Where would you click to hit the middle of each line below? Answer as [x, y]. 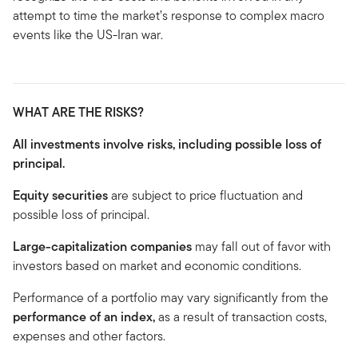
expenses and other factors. [89, 336]
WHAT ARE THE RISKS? [78, 112]
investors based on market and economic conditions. [157, 265]
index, [138, 316]
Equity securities [60, 195]
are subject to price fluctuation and [205, 195]
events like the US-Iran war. [88, 34]
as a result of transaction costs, [241, 316]
